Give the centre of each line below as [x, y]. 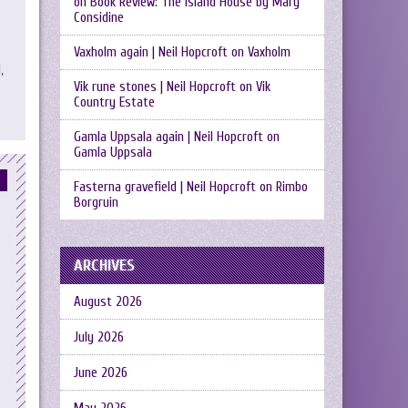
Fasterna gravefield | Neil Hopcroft [165, 187]
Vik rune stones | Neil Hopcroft [155, 87]
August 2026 [108, 302]
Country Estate [114, 102]
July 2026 [99, 337]
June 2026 [101, 373]
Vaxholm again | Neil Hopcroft [151, 52]
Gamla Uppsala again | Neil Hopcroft [168, 137]
